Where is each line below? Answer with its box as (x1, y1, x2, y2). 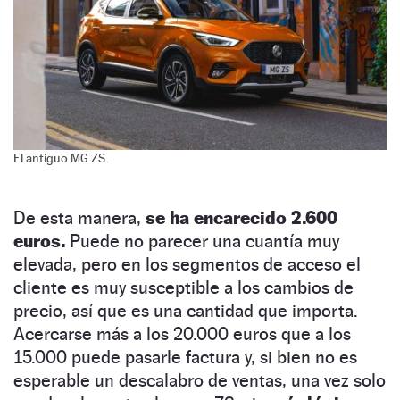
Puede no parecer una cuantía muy (65, 230, 339, 253)
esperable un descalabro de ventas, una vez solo (13, 370, 386, 392)
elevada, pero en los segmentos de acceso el (13, 254, 361, 276)
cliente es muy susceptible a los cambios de (13, 277, 354, 299)
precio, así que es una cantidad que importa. (13, 300, 358, 322)
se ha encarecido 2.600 (146, 207, 337, 229)
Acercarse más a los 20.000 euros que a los (13, 323, 351, 346)
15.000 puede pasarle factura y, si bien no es (13, 346, 357, 369)
